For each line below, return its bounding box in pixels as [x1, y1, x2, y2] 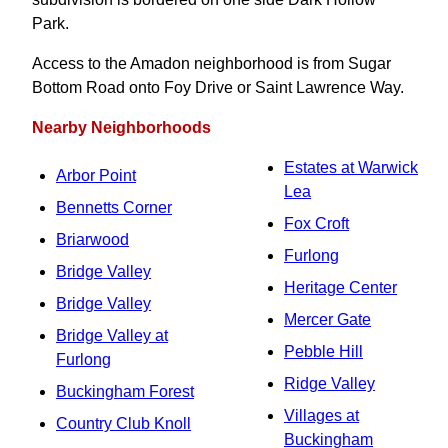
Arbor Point [56, 167, 136, 184]
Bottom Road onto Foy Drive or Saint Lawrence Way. [32, 79, 404, 96]
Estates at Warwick [284, 159, 418, 176]
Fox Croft [284, 215, 349, 232]
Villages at [284, 407, 359, 424]
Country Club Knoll [56, 415, 191, 432]
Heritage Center [284, 279, 397, 296]
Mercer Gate [284, 311, 371, 328]
